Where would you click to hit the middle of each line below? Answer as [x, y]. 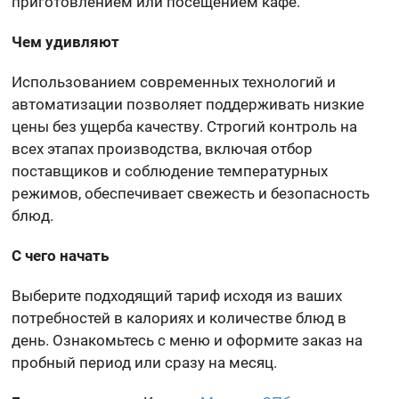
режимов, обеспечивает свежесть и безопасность [191, 193]
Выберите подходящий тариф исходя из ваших [177, 296]
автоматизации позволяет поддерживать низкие [188, 104]
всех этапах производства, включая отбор [163, 149]
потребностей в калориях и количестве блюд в [179, 318]
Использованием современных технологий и [174, 82]
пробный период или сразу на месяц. [145, 362]
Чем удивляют [66, 42]
